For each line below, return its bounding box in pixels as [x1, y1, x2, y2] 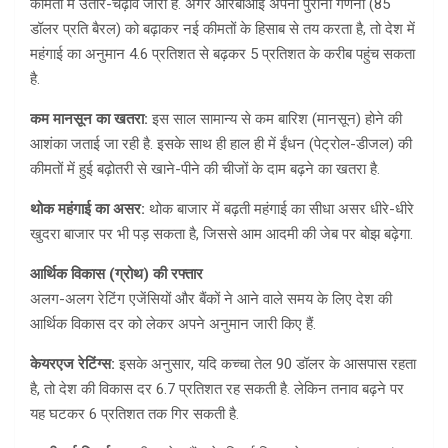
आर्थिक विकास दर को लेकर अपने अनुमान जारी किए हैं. [30, 315, 316, 334]
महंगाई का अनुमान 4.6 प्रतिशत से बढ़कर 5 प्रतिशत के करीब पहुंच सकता [30, 45, 415, 64]
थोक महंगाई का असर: [30, 200, 149, 219]
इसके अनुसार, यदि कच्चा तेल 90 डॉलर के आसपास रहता [119, 355, 416, 374]
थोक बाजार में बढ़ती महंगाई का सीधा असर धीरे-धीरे [149, 200, 414, 219]
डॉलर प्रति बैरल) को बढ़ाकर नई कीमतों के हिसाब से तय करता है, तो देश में [30, 20, 415, 39]
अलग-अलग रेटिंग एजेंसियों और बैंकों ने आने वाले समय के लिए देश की [30, 290, 392, 309]
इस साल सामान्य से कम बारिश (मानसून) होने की [148, 110, 402, 129]
